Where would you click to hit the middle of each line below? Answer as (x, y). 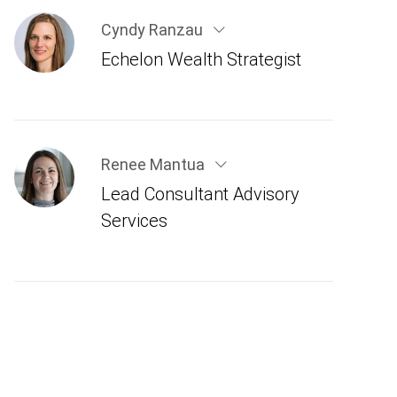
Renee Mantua (154, 164)
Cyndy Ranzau (153, 30)
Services (134, 220)
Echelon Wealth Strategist (201, 59)
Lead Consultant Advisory (200, 194)
